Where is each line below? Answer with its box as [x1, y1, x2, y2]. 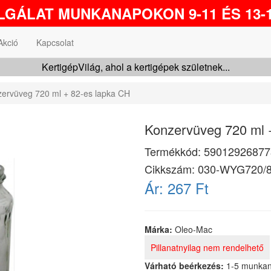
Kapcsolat [36, 36, 74, 48]
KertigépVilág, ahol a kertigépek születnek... [41, 60, 230, 74]
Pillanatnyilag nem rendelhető [151, 241, 264, 253]
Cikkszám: [145, 161, 198, 177]
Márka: [145, 223, 175, 235]
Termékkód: [145, 143, 204, 159]
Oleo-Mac [175, 223, 212, 235]
